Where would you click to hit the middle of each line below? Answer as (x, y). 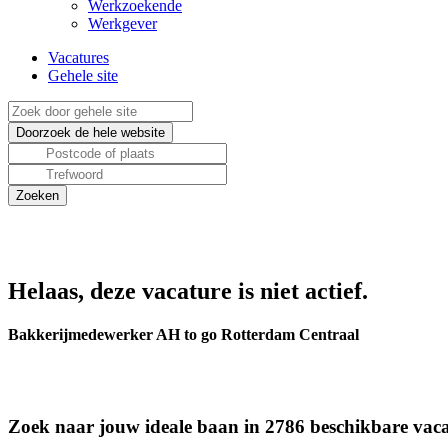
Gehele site (83, 75)
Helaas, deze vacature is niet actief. (188, 291)
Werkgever (122, 23)
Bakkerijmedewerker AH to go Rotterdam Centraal (183, 335)
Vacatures (78, 57)
